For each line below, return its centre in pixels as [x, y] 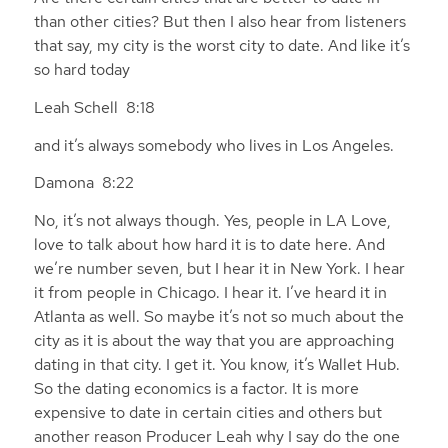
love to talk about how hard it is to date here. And [209, 244]
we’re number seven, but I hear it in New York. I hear [219, 268]
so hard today [81, 70]
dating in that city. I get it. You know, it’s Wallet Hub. [216, 364]
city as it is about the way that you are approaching [213, 340]
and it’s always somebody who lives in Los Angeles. [213, 145]
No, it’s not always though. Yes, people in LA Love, [212, 220]
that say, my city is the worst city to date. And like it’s [221, 46]
